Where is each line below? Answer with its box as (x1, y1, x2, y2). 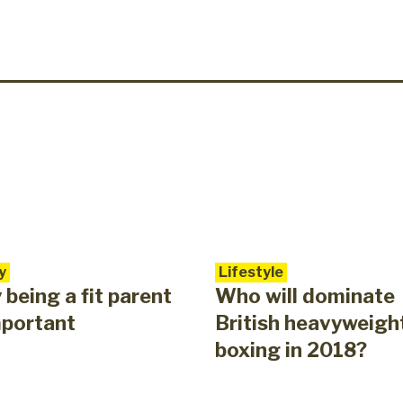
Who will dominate (215, 284, 395, 309)
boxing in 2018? (215, 338, 367, 363)
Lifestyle (219, 264, 283, 282)
